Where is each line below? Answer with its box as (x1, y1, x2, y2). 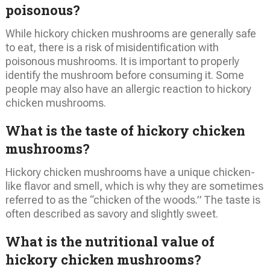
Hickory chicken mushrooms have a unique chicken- (5, 165, 255, 178)
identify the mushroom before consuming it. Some (5, 68, 244, 81)
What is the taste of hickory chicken (5, 121, 245, 139)
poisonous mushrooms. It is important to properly (5, 54, 239, 67)
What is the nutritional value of (5, 232, 215, 250)
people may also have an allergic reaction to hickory (5, 82, 251, 95)
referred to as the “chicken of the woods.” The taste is (5, 193, 260, 206)
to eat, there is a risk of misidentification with (5, 40, 219, 54)
